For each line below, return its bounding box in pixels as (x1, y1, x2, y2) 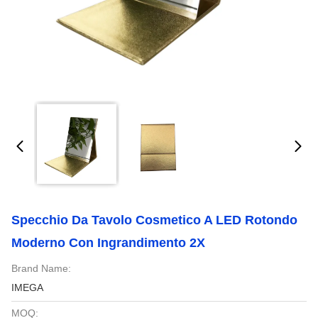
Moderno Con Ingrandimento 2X (11, 236, 205, 250)
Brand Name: (11, 263, 71, 274)
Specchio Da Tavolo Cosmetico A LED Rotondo (11, 213, 297, 227)
